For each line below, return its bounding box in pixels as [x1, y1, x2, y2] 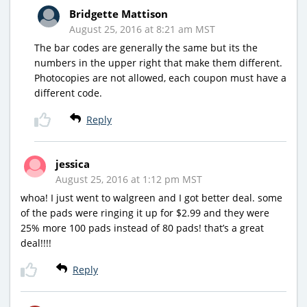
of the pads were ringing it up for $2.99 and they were [21, 206, 269, 220]
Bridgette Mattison [69, 7, 168, 21]
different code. [34, 86, 102, 100]
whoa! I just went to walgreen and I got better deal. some [21, 191, 282, 205]
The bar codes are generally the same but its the [34, 41, 258, 55]
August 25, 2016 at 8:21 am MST [69, 23, 215, 36]
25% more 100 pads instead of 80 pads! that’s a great [21, 221, 264, 235]
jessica [56, 157, 90, 171]
